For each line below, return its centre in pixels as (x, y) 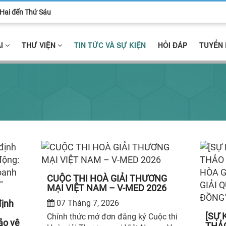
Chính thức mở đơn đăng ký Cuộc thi (112, 217)
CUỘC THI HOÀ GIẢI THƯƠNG (107, 179)
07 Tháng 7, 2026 (87, 203)
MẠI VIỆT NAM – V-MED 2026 (106, 188)
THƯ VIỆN (40, 45)
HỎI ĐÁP (173, 45)
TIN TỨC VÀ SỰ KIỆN (110, 45)
